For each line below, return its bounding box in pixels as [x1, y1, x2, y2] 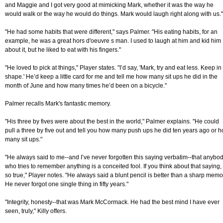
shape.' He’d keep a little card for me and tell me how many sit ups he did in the [5, 73, 218, 81]
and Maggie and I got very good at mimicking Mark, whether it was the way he [5, 1, 214, 9]
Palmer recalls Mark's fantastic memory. [5, 100, 111, 108]
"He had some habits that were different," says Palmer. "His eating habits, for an [5, 28, 218, 36]
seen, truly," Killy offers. [5, 208, 67, 215]
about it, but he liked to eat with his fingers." [5, 46, 121, 54]
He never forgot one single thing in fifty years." [5, 181, 128, 188]
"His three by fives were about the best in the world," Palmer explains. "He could [5, 118, 219, 125]
